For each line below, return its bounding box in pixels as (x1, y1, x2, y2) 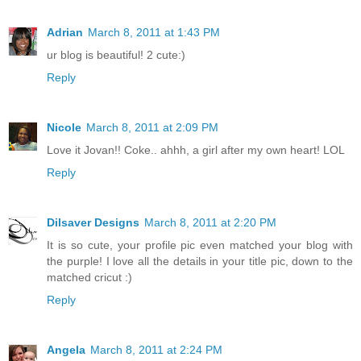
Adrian (47, 26, 83, 39)
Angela (47, 343, 85, 357)
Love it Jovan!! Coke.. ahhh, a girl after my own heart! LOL (47, 143, 345, 157)
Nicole (47, 121, 81, 135)
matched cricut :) (47, 271, 132, 284)
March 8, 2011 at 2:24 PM (90, 343, 222, 357)
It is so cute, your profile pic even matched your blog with (47, 239, 353, 252)
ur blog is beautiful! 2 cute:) (47, 48, 185, 62)
